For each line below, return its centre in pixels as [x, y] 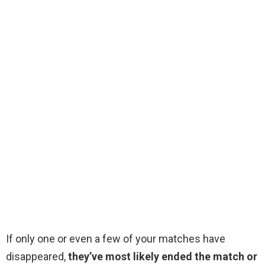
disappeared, [37, 257]
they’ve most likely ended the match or [163, 257]
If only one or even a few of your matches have [116, 239]
